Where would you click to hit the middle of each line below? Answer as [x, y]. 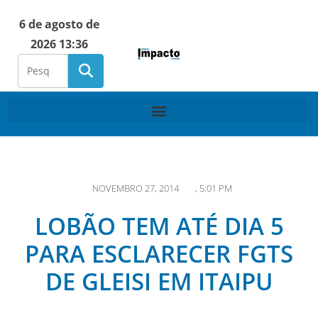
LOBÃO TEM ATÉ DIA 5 [159, 226]
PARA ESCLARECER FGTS [159, 254]
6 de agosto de [59, 24]
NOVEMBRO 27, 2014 [135, 188]
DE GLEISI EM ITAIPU [159, 281]
